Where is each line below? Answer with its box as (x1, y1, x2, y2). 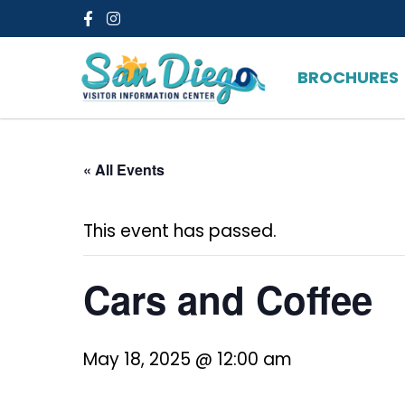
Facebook (87, 14, 162, 35)
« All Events (83, 159, 165, 180)
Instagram (112, 14, 194, 35)
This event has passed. (83, 219, 277, 243)
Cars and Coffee (83, 272, 372, 326)
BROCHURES (297, 66, 399, 89)
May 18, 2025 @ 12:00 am (83, 347, 292, 372)
